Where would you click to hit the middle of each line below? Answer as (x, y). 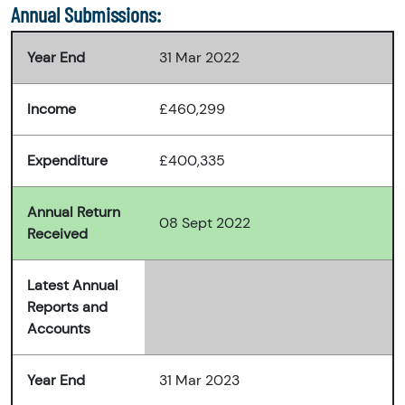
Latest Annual (73, 286)
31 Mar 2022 (199, 58)
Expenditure (67, 161)
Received (57, 234)
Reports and (67, 307)
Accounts (59, 329)
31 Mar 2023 (199, 381)
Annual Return (74, 212)
